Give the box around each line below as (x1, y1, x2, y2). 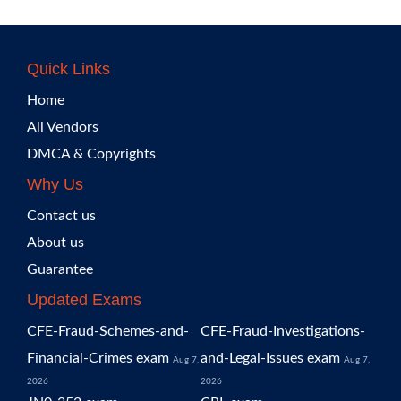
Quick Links (27, 60, 110, 78)
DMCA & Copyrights (27, 147, 156, 161)
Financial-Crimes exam (27, 351, 169, 365)
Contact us (27, 209, 96, 223)
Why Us (27, 175, 83, 193)
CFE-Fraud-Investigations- (200, 324, 365, 338)
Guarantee (27, 262, 93, 277)
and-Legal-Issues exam (200, 351, 340, 365)
